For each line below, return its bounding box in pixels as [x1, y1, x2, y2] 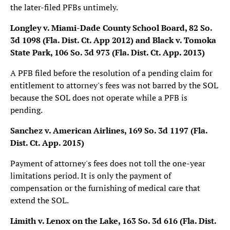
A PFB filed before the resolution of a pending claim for [10, 67, 213, 79]
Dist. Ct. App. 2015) [10, 137, 84, 148]
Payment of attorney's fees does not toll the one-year [10, 158, 205, 169]
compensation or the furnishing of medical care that [10, 182, 200, 194]
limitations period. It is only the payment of [10, 170, 171, 181]
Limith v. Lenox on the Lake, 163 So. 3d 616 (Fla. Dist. [10, 215, 216, 226]
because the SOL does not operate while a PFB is [10, 92, 187, 103]
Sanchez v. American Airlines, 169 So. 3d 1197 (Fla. [10, 125, 207, 136]
